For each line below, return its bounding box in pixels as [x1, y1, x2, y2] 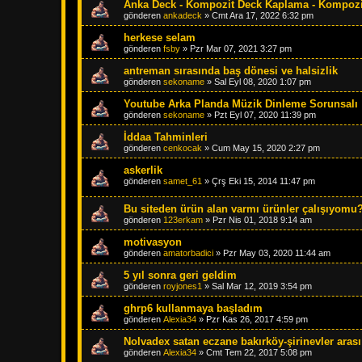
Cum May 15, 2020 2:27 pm [212, 143, 320, 154]
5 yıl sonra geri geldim [124, 269, 237, 281]
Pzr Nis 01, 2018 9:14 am [213, 215, 312, 225]
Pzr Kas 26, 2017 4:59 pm [206, 314, 308, 324]
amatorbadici [163, 248, 213, 258]
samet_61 [163, 176, 202, 187]
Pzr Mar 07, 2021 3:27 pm [190, 44, 292, 54]
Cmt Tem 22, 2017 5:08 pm [206, 347, 312, 357]
